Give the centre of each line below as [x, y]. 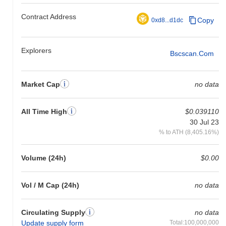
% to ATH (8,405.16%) [189, 132]
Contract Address [49, 16]
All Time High [44, 111]
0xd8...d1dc [167, 20]
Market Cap [41, 84]
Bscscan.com [192, 54]
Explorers [36, 50]
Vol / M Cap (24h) [50, 185]
